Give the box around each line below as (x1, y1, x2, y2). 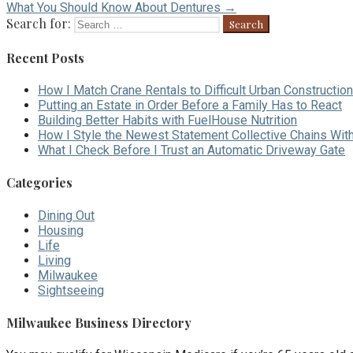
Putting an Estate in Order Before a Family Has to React (38, 98, 342, 113)
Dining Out (38, 207, 95, 223)
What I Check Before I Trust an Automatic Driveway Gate (38, 143, 345, 158)
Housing (38, 222, 84, 238)
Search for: (6, 14, 71, 32)
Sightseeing (38, 282, 104, 298)
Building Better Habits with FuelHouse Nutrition (38, 113, 297, 128)
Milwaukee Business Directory (6, 314, 191, 331)
